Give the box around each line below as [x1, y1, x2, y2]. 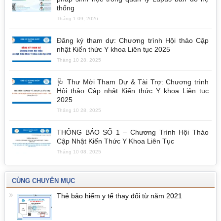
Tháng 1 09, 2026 [56, 15, 98, 21]
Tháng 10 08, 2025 [56, 148, 101, 154]
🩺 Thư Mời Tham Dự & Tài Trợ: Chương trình [56, 77, 209, 86]
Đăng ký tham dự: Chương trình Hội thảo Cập [56, 36, 209, 44]
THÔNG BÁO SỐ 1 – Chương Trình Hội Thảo [56, 128, 209, 136]
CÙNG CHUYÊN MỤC [11, 177, 75, 184]
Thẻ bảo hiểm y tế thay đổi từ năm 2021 [56, 191, 182, 200]
